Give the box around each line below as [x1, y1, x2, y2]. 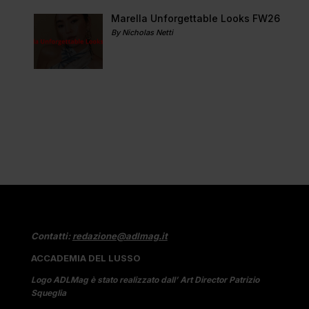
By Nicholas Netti [110, 27, 173, 37]
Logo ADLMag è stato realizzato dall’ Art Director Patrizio [30, 274, 259, 285]
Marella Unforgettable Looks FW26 [110, 12, 280, 24]
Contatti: [30, 230, 72, 241]
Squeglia [30, 287, 66, 298]
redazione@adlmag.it [72, 230, 168, 241]
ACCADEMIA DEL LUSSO [30, 252, 141, 263]
